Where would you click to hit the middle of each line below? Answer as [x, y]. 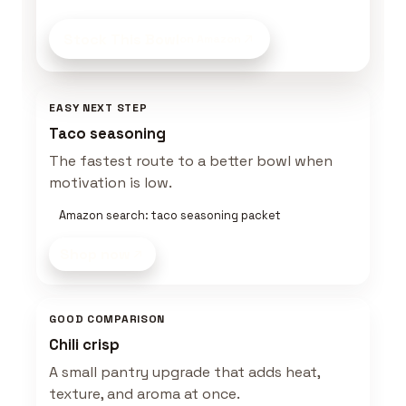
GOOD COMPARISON [107, 319]
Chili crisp [85, 345]
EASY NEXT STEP [98, 107]
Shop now [96, 255]
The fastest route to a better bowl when [191, 160]
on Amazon [211, 39]
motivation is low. [111, 182]
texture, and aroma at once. [145, 394]
